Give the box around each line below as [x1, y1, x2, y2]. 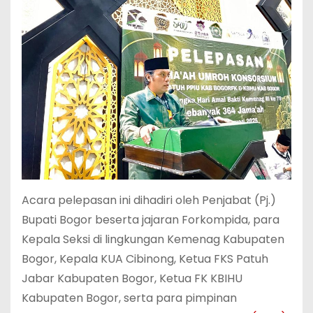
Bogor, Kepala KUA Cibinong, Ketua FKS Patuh [22, 251, 268, 268]
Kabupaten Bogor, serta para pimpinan [22, 290, 237, 307]
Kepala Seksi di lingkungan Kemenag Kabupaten [22, 231, 284, 248]
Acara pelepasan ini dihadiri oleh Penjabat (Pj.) [22, 192, 276, 209]
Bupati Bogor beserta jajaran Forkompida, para [22, 212, 279, 228]
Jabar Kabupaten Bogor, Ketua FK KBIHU [22, 270, 242, 287]
